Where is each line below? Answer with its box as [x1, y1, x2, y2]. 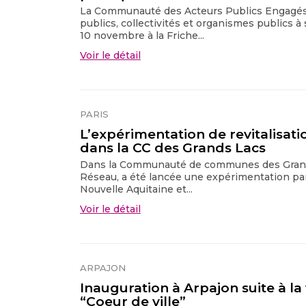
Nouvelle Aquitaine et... [80, 182, 193, 195]
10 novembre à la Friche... [80, 29, 204, 42]
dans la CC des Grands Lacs [80, 139, 266, 156]
